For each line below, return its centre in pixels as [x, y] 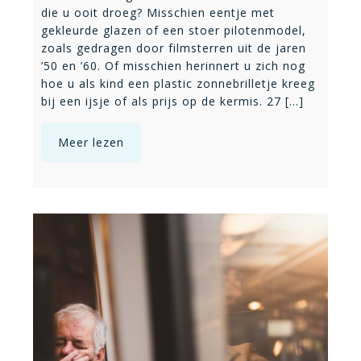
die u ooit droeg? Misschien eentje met [158, 13]
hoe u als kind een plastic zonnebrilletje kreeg [178, 84]
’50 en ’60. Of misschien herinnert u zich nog [173, 66]
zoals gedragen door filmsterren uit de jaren [174, 48]
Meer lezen [91, 143]
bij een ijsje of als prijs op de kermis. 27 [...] [172, 102]
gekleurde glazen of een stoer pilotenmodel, [174, 31]
